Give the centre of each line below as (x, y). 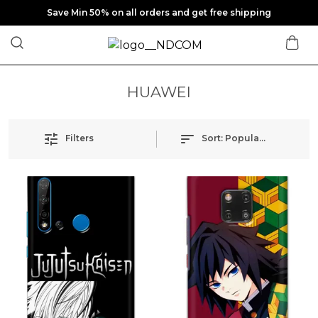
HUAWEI (159, 92)
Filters (79, 138)
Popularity (249, 138)
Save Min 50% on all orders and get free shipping (159, 12)
